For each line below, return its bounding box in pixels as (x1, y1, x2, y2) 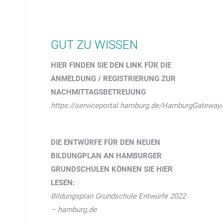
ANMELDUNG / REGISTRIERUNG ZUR (51, 74, 176, 83)
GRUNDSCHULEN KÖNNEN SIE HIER (51, 165, 173, 174)
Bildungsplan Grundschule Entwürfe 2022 (51, 192, 186, 201)
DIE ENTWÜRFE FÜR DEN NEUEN (51, 138, 160, 147)
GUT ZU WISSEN (51, 38, 138, 52)
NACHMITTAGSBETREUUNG (51, 88, 146, 97)
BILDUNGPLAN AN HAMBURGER (51, 151, 162, 160)
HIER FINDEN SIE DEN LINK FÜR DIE (51, 61, 171, 70)
